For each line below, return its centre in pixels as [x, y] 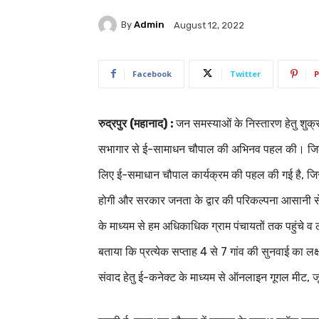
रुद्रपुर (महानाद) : [136, 123]
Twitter [245, 73]
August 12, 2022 [209, 25]
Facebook [152, 73]
